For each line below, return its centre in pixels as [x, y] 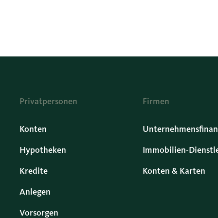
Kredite [34, 171]
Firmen [156, 101]
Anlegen [35, 191]
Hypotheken [43, 150]
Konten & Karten [174, 171]
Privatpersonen [48, 101]
